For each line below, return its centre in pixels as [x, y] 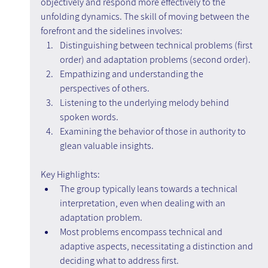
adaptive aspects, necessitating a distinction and [157, 246]
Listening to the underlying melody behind [145, 103]
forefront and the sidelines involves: [111, 31]
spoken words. [89, 117]
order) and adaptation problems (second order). [155, 60]
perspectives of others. [104, 89]
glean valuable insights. [106, 146]
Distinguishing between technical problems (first [157, 45]
